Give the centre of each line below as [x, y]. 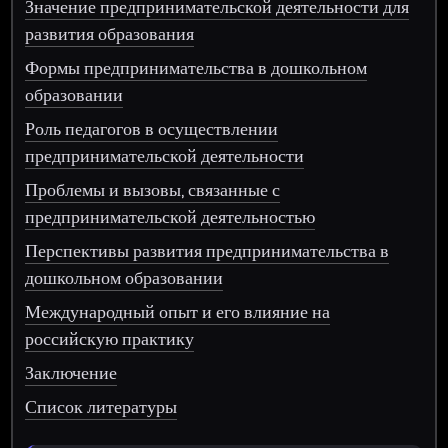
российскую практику [110, 338]
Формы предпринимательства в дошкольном [196, 67]
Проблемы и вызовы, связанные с [153, 189]
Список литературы [101, 406]
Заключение [71, 372]
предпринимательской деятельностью [170, 216]
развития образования [110, 33]
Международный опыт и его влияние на [178, 311]
